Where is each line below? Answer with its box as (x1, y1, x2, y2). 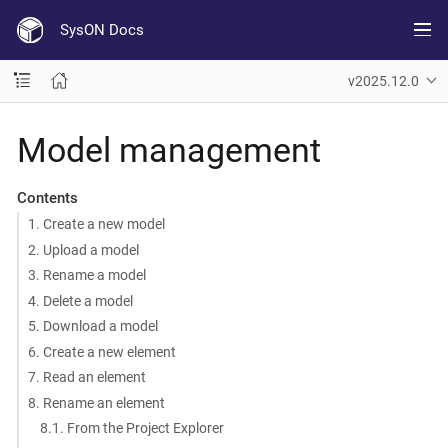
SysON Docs (59, 20, 144, 39)
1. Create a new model (27, 216, 165, 232)
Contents (16, 188, 78, 207)
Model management (17, 129, 321, 170)
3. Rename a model (27, 267, 146, 283)
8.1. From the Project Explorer (40, 420, 225, 436)
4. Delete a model (27, 292, 133, 309)
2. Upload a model (27, 241, 139, 258)
